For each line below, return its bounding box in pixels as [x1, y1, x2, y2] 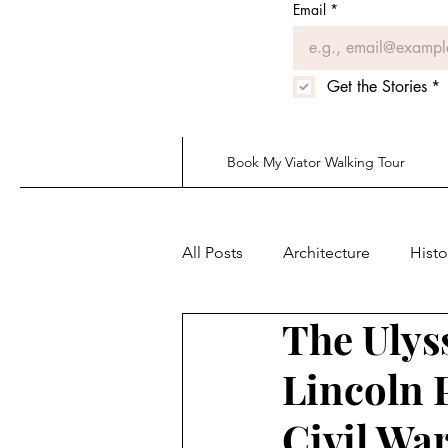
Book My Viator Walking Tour [226, 153, 405, 171]
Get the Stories [327, 76, 427, 97]
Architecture [283, 243, 370, 262]
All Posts [182, 243, 243, 262]
